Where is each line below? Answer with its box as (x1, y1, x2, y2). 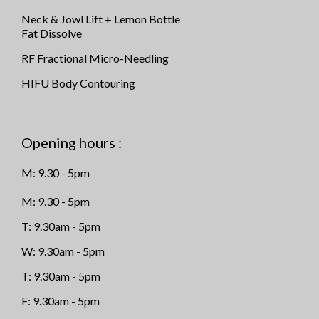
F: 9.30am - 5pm (21, 293, 100, 308)
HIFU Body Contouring (21, 75, 135, 90)
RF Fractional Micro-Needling (21, 51, 169, 65)
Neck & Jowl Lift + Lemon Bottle (21, 11, 180, 26)
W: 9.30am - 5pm (21, 244, 105, 258)
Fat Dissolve (21, 26, 82, 40)
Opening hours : (21, 133, 122, 151)
